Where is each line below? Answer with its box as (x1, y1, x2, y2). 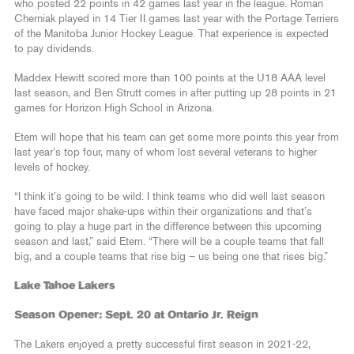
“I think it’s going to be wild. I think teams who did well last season (14, 190, 325, 202)
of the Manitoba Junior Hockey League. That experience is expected (14, 28, 329, 40)
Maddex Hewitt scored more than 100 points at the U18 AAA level (14, 72, 326, 84)
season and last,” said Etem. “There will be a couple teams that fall (14, 235, 324, 247)
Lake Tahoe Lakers (14, 280, 119, 292)
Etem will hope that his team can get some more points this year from (14, 131, 339, 143)
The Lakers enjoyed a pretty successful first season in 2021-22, (14, 338, 311, 350)
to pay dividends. (14, 43, 97, 55)
